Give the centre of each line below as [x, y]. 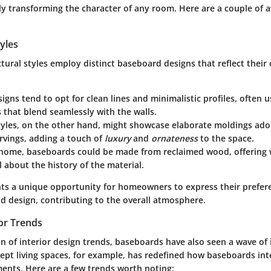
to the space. [226, 139]
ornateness [175, 139]
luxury [118, 139]
